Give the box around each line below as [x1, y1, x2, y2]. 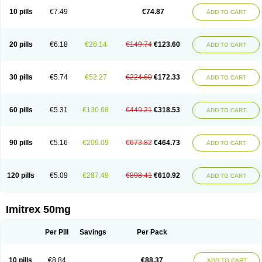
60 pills [9, 106, 33, 114]
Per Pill [45, 228, 68, 236]
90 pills [9, 139, 33, 147]
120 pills [7, 171, 35, 180]
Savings [80, 228, 106, 236]
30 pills [9, 73, 33, 81]
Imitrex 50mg [6, 204, 71, 215]
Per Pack [137, 228, 167, 236]
